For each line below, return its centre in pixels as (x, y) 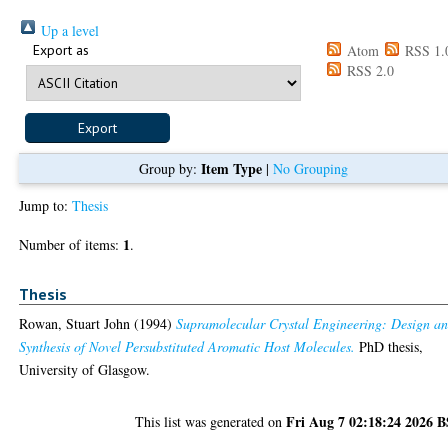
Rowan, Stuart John (75, 324)
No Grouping (310, 168)
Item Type (231, 168)
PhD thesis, (389, 347)
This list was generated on (211, 422)
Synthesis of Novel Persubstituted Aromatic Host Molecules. (187, 347)
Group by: (169, 168)
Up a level (68, 30)
